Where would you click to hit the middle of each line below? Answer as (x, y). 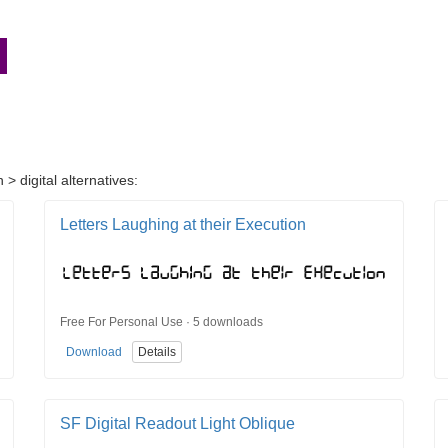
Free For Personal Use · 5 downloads (161, 321)
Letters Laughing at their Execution (183, 225)
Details (157, 352)
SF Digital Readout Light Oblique (177, 424)
